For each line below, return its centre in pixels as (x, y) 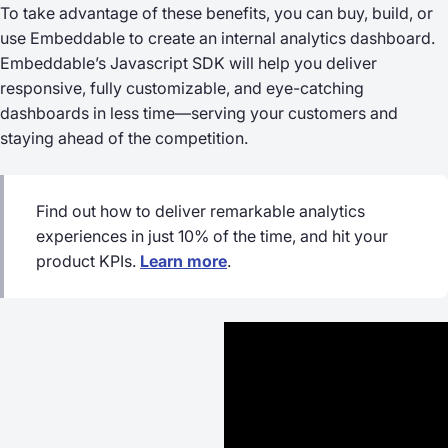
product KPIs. (88, 260)
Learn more (183, 260)
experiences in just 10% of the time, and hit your (212, 235)
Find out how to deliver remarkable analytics (200, 210)
